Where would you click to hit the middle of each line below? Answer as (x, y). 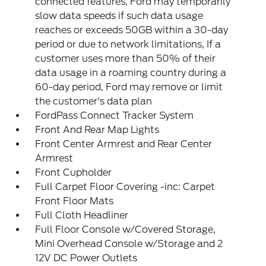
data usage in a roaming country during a (131, 73)
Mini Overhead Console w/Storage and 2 (129, 244)
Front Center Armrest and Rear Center (124, 144)
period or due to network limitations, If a (128, 44)
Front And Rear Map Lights (97, 130)
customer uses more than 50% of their (126, 58)
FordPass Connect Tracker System (115, 115)
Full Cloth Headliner (82, 215)
